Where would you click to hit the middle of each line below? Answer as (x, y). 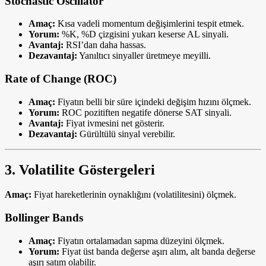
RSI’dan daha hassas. (105, 45)
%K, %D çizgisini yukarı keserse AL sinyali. (144, 34)
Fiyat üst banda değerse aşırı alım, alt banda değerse (157, 251)
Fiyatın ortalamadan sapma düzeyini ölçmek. (140, 240)
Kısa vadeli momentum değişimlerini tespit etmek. (150, 24)
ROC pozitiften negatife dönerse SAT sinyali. (145, 112)
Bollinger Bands (44, 218)
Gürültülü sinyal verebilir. (126, 134)
